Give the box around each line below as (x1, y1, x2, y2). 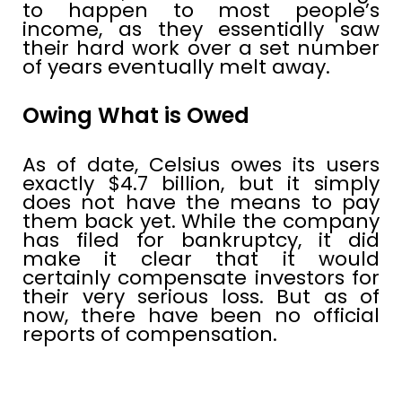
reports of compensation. (22, 319, 277, 348)
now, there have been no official (22, 301, 380, 329)
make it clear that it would (22, 244, 380, 273)
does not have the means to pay (22, 188, 380, 216)
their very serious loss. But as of (22, 282, 380, 310)
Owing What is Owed (22, 100, 249, 130)
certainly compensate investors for (22, 263, 380, 292)
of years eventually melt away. (22, 52, 330, 81)
